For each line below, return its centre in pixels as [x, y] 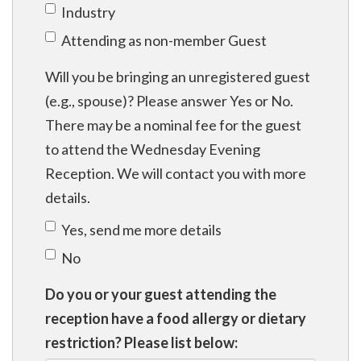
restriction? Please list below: [141, 342]
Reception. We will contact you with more [176, 173]
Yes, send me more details [141, 229]
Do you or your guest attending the [161, 294]
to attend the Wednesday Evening [153, 149]
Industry [88, 12]
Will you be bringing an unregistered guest [178, 76]
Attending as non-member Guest [164, 40]
